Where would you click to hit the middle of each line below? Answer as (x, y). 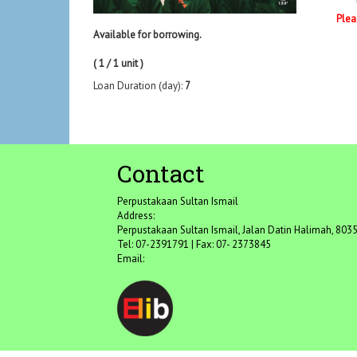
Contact (161, 174)
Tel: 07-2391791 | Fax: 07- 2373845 (194, 245)
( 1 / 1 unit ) (118, 64)
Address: (136, 216)
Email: (131, 259)
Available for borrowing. (147, 35)
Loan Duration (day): (139, 86)
